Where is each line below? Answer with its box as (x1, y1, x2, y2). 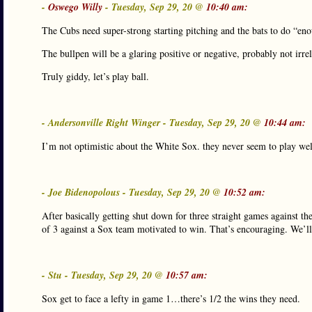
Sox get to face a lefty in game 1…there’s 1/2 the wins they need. (42, 292, 300, 305)
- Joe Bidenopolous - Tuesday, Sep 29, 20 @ (42, 185, 224, 199)
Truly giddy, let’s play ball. (42, 70, 149, 83)
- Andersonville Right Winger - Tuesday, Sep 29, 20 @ (42, 116, 264, 130)
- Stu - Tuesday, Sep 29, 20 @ (42, 268, 166, 282)
